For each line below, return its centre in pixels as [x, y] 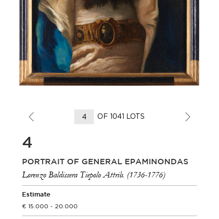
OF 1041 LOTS [121, 116]
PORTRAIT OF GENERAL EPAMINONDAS [105, 162]
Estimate [36, 195]
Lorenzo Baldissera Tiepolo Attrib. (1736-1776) [94, 175]
